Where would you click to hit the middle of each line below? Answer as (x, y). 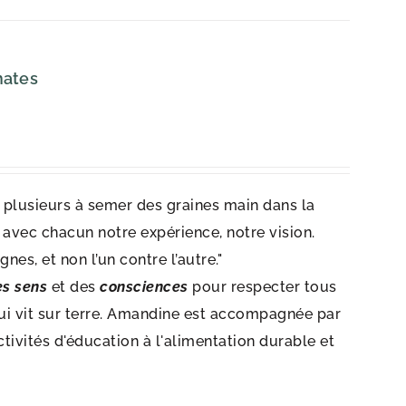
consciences (144, 287)
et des (74, 287)
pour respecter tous (265, 287)
